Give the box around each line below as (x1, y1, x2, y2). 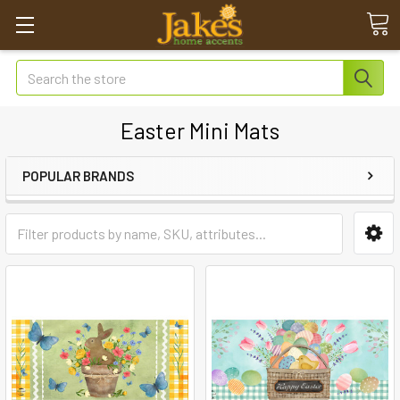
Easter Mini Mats (121, 117, 279, 144)
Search (16, 62, 57, 79)
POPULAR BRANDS (22, 168, 134, 184)
